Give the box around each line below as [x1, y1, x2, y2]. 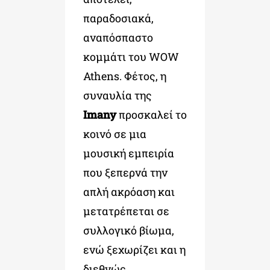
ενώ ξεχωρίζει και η [83, 242, 186, 257]
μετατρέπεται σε [83, 203, 169, 218]
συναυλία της [83, 87, 152, 102]
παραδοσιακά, [83, 10, 154, 25]
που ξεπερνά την [83, 165, 168, 180]
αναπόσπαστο [83, 30, 153, 45]
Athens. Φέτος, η [83, 68, 166, 83]
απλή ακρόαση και [83, 184, 175, 199]
